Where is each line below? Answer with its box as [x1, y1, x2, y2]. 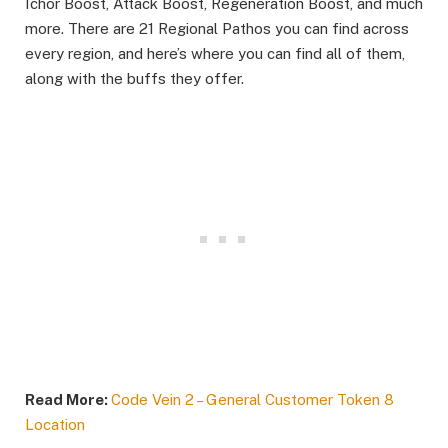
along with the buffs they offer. [25, 69, 244, 87]
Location [25, 415, 85, 433]
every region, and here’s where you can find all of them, [25, 44, 405, 62]
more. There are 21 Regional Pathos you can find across [25, 19, 409, 37]
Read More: [25, 390, 111, 408]
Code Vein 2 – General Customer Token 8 [111, 390, 394, 408]
